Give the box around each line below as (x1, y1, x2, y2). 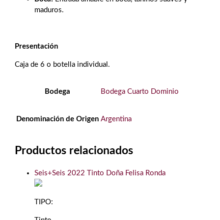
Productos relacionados (15, 145, 133, 156)
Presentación (15, 43, 58, 50)
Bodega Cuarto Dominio (101, 88, 179, 95)
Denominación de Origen (16, 115, 99, 123)
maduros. (34, 6, 64, 14)
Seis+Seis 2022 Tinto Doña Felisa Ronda (34, 169, 165, 177)
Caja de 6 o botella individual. (15, 61, 110, 68)
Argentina (101, 115, 132, 123)
